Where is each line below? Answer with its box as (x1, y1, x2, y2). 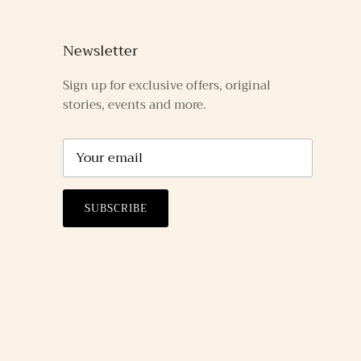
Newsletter (63, 38, 139, 64)
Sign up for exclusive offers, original (63, 75, 271, 97)
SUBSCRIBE (84, 198, 147, 218)
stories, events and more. (63, 94, 206, 116)
